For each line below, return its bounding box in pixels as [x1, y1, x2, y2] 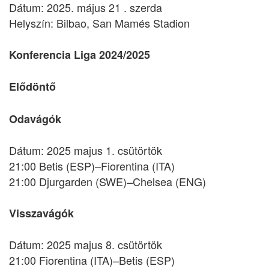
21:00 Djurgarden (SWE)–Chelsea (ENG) [9, 174, 206, 189]
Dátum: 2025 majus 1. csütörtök [9, 142, 162, 158]
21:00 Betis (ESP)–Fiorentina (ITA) [9, 158, 175, 174]
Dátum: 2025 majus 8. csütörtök [9, 237, 162, 252]
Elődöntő [9, 79, 56, 94]
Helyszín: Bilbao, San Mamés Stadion [9, 15, 190, 31]
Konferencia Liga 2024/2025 [9, 47, 150, 62]
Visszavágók [9, 205, 74, 221]
